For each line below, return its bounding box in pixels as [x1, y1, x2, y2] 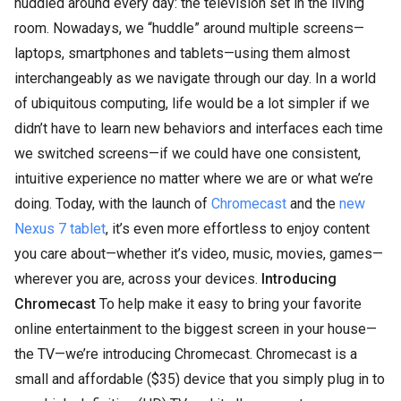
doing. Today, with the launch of [14, 195, 211, 212]
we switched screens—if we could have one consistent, [14, 145, 361, 162]
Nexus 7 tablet [14, 220, 106, 237]
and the [286, 195, 339, 212]
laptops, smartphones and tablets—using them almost [14, 45, 350, 62]
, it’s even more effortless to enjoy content [106, 220, 370, 237]
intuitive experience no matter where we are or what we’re [14, 170, 373, 187]
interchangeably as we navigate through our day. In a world [14, 70, 376, 87]
